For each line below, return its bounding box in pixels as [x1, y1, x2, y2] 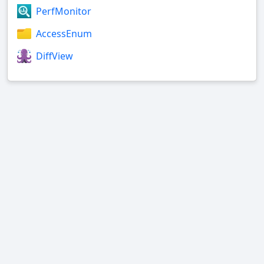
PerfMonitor [36, 5, 91, 18]
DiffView [36, 49, 73, 63]
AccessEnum [36, 27, 92, 41]
